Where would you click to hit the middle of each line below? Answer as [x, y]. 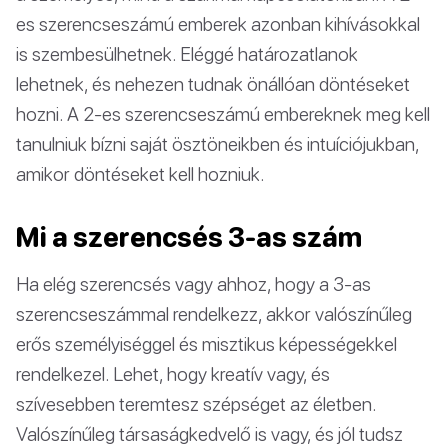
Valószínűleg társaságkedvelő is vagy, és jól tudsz [209, 433]
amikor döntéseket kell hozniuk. [140, 173]
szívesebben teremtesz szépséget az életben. [196, 403]
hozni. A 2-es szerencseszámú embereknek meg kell [223, 113]
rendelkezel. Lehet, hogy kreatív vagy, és [173, 373]
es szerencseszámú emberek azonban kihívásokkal [218, 23]
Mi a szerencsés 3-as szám [189, 236]
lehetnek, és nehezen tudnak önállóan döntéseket [213, 83]
